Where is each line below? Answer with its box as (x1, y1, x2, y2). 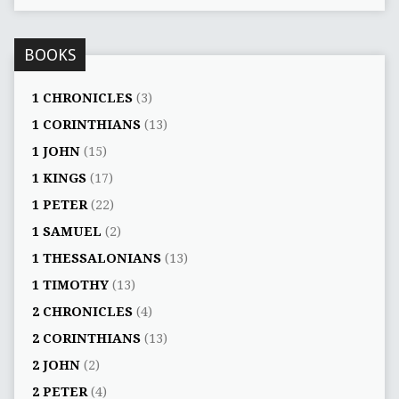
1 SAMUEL (31, 224, 102, 240)
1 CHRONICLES (31, 91, 133, 106)
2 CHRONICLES (31, 305, 133, 320)
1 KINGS (31, 171, 86, 186)
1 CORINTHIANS (31, 118, 141, 133)
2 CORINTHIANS (31, 331, 141, 346)
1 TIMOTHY (31, 278, 109, 293)
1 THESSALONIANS (31, 251, 161, 266)
